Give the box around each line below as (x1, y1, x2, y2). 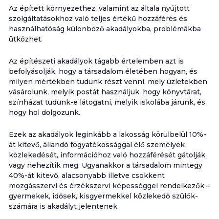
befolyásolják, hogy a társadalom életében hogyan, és (8, 67, 197, 76)
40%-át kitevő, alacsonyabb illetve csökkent (8, 171, 165, 180)
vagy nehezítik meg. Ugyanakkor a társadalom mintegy (8, 161, 202, 170)
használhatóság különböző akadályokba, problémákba (8, 24, 201, 33)
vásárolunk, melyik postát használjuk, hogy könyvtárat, (8, 88, 201, 96)
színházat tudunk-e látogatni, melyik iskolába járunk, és (8, 98, 205, 107)
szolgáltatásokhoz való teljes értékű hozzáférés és (8, 14, 187, 23)
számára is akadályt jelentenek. (8, 202, 119, 211)
